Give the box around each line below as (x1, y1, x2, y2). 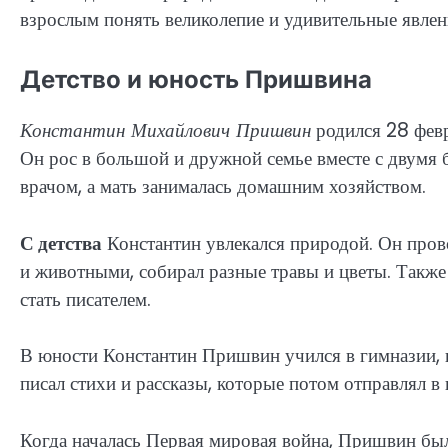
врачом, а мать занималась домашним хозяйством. (20, 173, 426, 201)
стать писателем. (20, 285, 151, 313)
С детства (20, 229, 102, 257)
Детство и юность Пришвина (20, 65, 372, 95)
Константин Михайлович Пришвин (20, 117, 311, 145)
